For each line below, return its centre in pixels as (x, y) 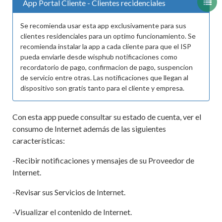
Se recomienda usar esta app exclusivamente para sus (103, 26)
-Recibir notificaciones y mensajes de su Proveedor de (103, 160)
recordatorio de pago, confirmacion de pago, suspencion (107, 67)
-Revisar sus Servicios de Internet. (69, 192)
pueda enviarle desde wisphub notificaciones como (99, 57)
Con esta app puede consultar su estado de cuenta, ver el (107, 117)
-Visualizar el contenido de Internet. (72, 212)
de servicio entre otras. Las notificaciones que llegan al (104, 78)
